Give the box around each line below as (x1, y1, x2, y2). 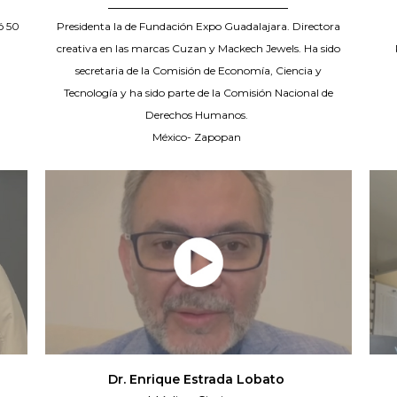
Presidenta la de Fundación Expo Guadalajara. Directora (56, 19, 340, 34)
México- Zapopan (152, 130, 245, 144)
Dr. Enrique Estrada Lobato (108, 371, 289, 388)
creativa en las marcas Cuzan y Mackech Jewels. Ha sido (56, 42, 340, 56)
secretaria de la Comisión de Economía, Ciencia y (74, 64, 322, 78)
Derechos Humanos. (145, 108, 252, 122)
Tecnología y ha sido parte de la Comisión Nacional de (63, 86, 333, 100)
